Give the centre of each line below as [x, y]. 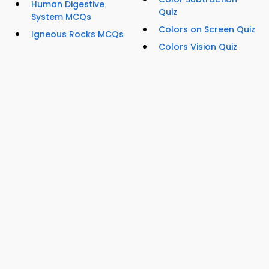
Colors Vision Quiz [198, 47]
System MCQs [61, 17]
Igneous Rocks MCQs [77, 35]
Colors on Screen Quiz [207, 30]
